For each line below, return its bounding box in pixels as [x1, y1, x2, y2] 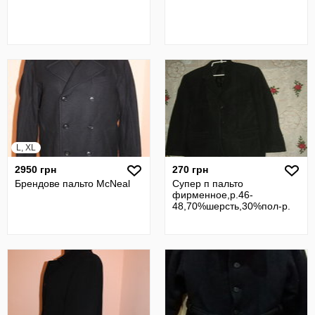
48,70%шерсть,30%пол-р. [172, 200, 290, 212]
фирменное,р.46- [172, 189, 253, 200]
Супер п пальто [172, 178, 243, 189]
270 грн [172, 164, 208, 175]
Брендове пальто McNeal [15, 178, 130, 189]
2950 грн [15, 164, 56, 175]
